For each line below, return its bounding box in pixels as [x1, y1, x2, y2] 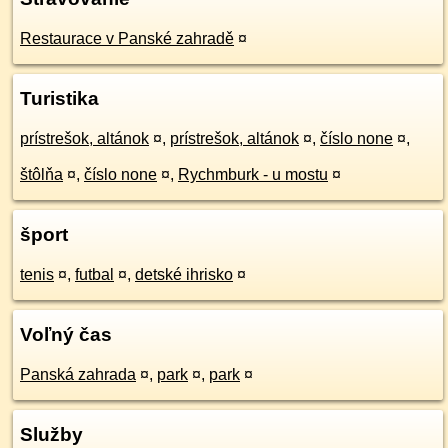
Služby [20, 424, 83, 445]
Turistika [20, 88, 99, 109]
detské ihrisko [135, 266, 233, 283]
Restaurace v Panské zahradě [20, 30, 234, 47]
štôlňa [20, 166, 63, 183]
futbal [75, 266, 114, 283]
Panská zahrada [20, 366, 136, 383]
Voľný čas [20, 324, 112, 345]
